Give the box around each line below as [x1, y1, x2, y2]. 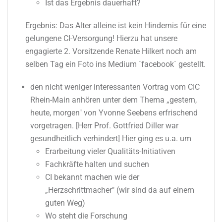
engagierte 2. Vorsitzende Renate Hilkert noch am [25, 46, 197, 56]
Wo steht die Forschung [45, 211, 127, 221]
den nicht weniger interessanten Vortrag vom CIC [30, 82, 200, 92]
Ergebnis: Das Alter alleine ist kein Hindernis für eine [25, 20, 206, 30]
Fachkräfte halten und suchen [45, 159, 149, 169]
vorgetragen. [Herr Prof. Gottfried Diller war [30, 120, 178, 130]
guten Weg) [45, 198, 85, 208]
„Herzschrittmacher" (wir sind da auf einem [45, 185, 194, 195]
